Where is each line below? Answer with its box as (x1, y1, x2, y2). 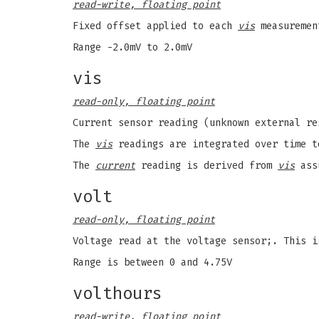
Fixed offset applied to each (73, 20, 238, 32)
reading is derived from (135, 159, 278, 172)
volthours (73, 283, 162, 303)
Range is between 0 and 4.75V (73, 256, 232, 268)
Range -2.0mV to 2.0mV (73, 41, 192, 53)
